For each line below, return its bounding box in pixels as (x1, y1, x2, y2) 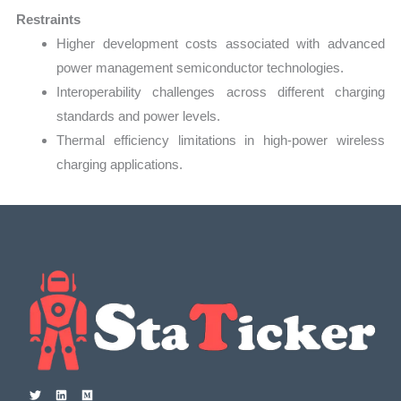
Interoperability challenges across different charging (56, 83, 385, 99)
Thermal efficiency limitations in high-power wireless (56, 132, 385, 148)
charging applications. (56, 156, 183, 172)
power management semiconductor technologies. (56, 59, 345, 75)
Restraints (16, 11, 81, 27)
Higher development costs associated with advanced (56, 35, 385, 51)
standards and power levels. (56, 107, 221, 124)
